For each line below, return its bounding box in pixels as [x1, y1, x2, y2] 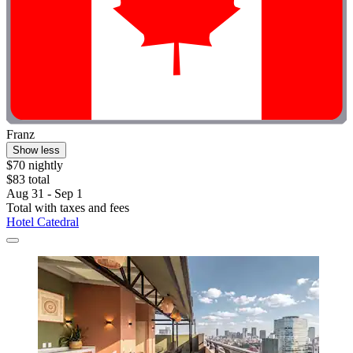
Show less [13, 144, 60, 157]
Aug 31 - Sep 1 [6, 187, 83, 201]
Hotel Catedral [6, 215, 79, 229]
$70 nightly [6, 158, 63, 173]
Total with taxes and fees [6, 201, 129, 215]
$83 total [6, 173, 50, 187]
